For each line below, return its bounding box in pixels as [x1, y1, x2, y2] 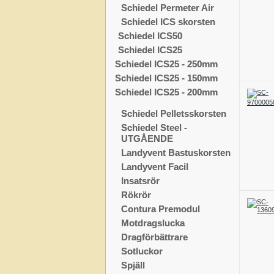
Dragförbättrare [121, 232, 188, 243]
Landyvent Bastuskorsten [121, 147, 231, 158]
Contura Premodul [121, 204, 201, 215]
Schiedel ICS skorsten [121, 17, 216, 28]
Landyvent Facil [121, 161, 189, 172]
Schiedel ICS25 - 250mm [115, 59, 218, 70]
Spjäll [121, 260, 146, 271]
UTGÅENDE [121, 133, 174, 144]
